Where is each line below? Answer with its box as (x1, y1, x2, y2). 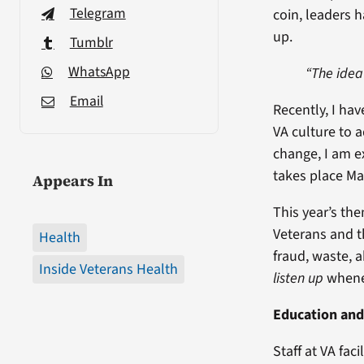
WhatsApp (67, 61, 130, 82)
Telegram (69, 2, 126, 24)
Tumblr (69, 32, 113, 53)
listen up (273, 267, 324, 288)
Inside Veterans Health (38, 258, 178, 279)
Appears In (32, 170, 113, 191)
